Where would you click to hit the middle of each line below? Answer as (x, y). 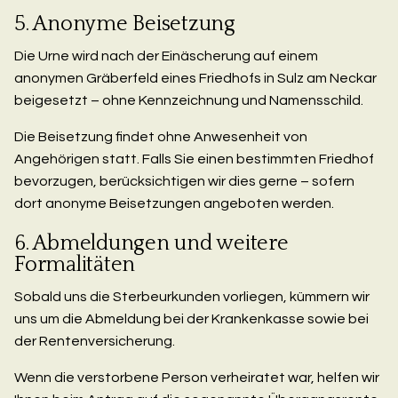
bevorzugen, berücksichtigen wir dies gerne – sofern (184, 181)
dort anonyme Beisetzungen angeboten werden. (174, 203)
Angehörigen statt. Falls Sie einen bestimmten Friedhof (194, 159)
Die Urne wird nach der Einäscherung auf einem (166, 56)
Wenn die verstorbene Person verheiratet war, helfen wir (197, 377)
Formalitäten (75, 264)
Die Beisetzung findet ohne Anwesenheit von (161, 136)
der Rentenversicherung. (95, 341)
